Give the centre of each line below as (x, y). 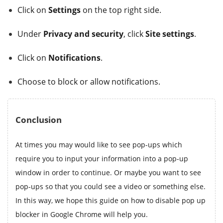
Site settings (170, 34)
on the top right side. (121, 10)
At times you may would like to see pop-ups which (99, 144)
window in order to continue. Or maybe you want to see (108, 172)
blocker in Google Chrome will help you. (82, 214)
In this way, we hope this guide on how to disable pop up (111, 200)
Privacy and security (83, 34)
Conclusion (39, 119)
